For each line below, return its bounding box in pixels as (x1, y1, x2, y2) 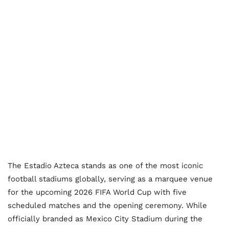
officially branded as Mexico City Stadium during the (8, 214, 202, 224)
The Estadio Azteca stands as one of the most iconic (8, 161, 203, 171)
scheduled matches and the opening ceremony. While (8, 201, 207, 211)
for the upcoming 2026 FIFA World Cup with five (8, 188, 187, 197)
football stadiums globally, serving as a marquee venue (8, 174, 213, 184)
